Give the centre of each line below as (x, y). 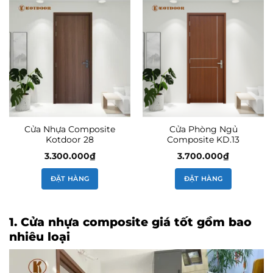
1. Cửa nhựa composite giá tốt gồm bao (130, 222)
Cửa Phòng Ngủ (203, 129)
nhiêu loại (40, 236)
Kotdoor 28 (70, 140)
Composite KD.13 (203, 140)
